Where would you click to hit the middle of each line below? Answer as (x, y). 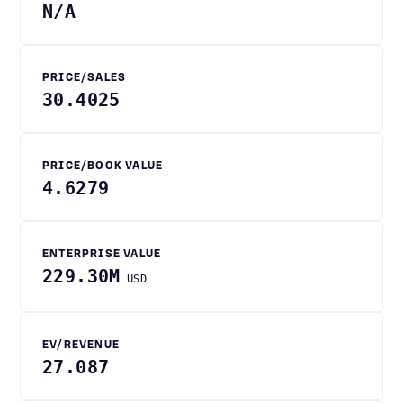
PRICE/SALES (85, 78)
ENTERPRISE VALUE (102, 255)
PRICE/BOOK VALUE (103, 166)
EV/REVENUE (81, 345)
